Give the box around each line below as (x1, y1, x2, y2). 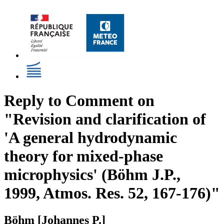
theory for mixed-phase (4, 147, 163, 165)
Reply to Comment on (4, 91, 154, 110)
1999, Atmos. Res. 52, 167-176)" (4, 184, 220, 202)
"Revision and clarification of (4, 110, 206, 128)
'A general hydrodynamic (4, 128, 177, 147)
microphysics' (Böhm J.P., (4, 165, 180, 184)
